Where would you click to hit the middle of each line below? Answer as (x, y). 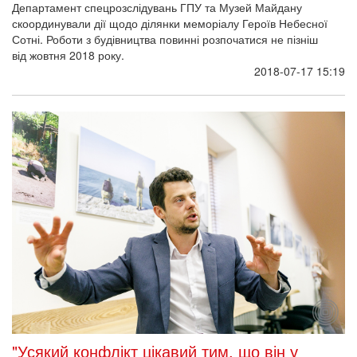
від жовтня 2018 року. (68, 55)
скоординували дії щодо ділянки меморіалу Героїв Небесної (170, 24)
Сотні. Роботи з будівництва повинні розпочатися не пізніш (165, 39)
